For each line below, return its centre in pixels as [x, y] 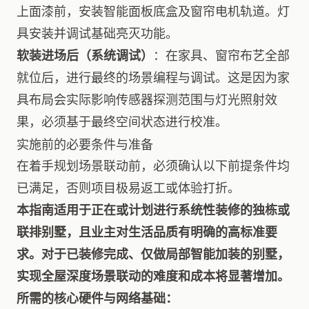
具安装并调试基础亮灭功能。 [97, 33]
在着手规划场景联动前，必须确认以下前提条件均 [153, 166]
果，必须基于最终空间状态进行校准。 [122, 122]
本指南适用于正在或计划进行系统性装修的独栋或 [153, 210]
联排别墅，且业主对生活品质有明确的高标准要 [147, 232]
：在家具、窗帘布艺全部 [221, 56]
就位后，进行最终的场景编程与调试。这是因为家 [153, 78]
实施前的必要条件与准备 [85, 144]
